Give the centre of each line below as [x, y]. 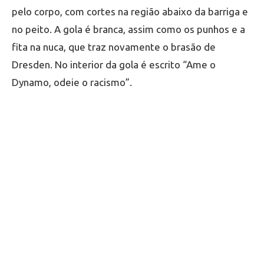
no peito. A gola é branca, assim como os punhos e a [128, 29]
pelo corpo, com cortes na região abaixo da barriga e [130, 12]
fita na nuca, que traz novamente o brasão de [114, 47]
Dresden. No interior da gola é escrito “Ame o [114, 65]
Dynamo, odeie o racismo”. [72, 82]
